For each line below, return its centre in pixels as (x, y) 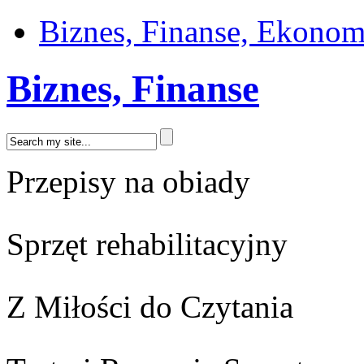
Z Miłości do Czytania (150, 306)
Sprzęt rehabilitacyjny (147, 244)
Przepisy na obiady (128, 181)
